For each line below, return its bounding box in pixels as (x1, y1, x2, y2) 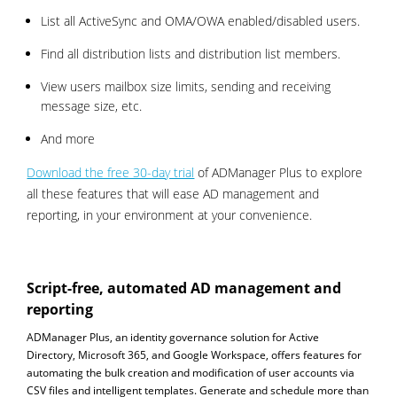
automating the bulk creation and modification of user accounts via (27, 364, 355, 380)
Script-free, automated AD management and (27, 277, 342, 298)
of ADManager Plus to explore (194, 163, 363, 181)
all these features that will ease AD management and (27, 184, 320, 202)
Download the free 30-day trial (27, 163, 195, 181)
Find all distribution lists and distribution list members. (41, 44, 341, 62)
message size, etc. (41, 97, 143, 114)
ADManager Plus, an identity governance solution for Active (27, 329, 320, 345)
